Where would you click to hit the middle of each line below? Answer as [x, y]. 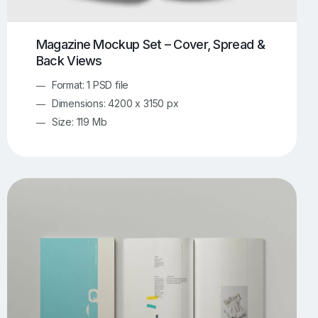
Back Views [69, 60]
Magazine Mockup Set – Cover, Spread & [150, 44]
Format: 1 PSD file [90, 84]
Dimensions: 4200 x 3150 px [115, 103]
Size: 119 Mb [79, 121]
